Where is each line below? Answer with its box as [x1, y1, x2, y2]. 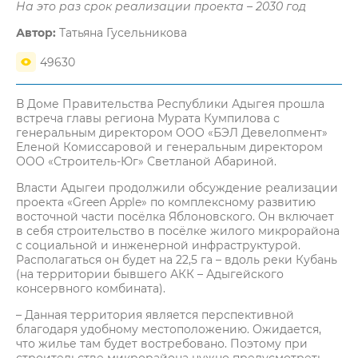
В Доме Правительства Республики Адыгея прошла [16, 97, 324, 111]
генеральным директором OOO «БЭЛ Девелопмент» [16, 125, 328, 140]
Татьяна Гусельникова [56, 26, 187, 40]
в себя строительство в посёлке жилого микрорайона [16, 224, 340, 238]
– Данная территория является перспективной [16, 308, 294, 322]
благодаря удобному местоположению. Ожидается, [16, 322, 321, 336]
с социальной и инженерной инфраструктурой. [16, 238, 300, 253]
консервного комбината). [16, 281, 165, 296]
